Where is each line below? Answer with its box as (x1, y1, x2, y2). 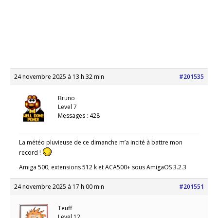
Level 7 (58, 102, 77, 111)
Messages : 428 (58, 111, 100, 120)
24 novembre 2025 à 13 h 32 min (14, 72, 104, 81)
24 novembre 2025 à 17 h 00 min (14, 182, 104, 191)
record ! (19, 148, 42, 157)
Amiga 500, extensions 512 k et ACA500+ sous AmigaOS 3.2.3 (19, 163, 186, 171)
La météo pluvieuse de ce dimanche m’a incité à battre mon (19, 138, 182, 146)
